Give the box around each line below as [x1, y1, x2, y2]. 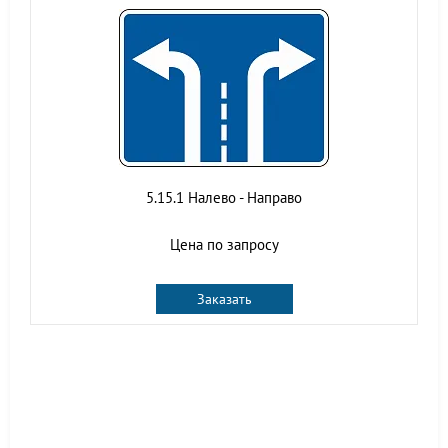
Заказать [196, 290, 252, 308]
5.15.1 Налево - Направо [146, 188, 302, 207]
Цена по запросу [169, 235, 279, 254]
